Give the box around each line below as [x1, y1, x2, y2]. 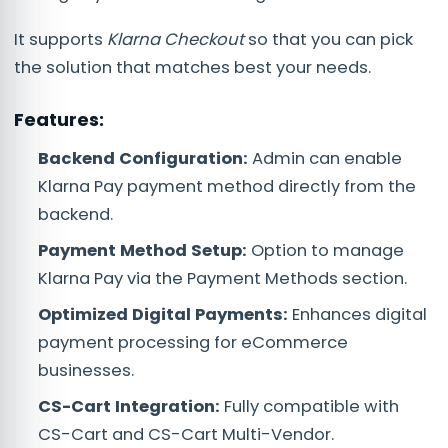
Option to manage [247, 238, 404, 262]
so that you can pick [244, 27, 413, 51]
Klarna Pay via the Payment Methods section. [38, 266, 411, 290]
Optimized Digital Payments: [38, 302, 288, 326]
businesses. [38, 358, 138, 382]
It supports [14, 27, 107, 51]
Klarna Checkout [107, 27, 244, 51]
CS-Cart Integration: [38, 394, 220, 418]
